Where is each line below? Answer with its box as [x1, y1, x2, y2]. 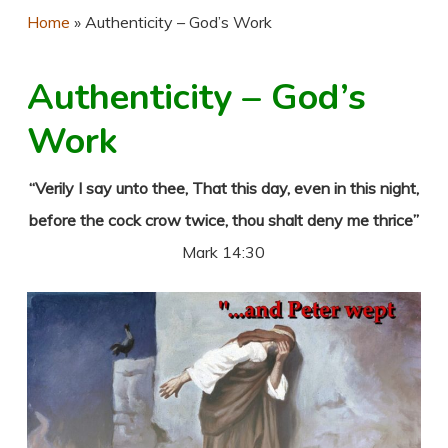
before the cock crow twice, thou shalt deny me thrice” [28, 210, 419, 230]
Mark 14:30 [182, 242, 266, 262]
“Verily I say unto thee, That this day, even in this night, [28, 178, 419, 198]
